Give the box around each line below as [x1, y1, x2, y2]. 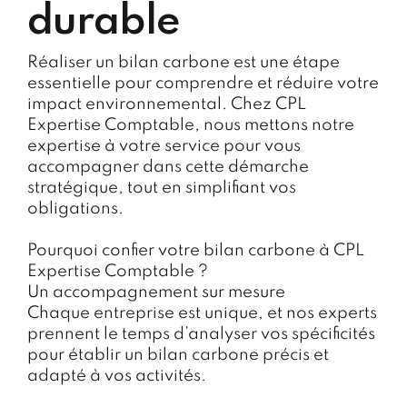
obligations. [27, 200, 124, 217]
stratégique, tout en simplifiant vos [27, 179, 296, 196]
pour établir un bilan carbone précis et [27, 346, 329, 363]
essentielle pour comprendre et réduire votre [27, 74, 379, 92]
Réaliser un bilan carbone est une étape [27, 54, 340, 71]
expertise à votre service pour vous [27, 137, 301, 154]
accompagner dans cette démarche [27, 158, 309, 175]
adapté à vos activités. [27, 367, 206, 384]
